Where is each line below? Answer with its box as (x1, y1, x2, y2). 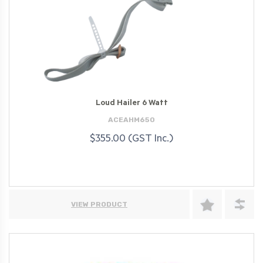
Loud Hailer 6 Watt (95, 99, 168, 108)
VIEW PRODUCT (71, 200, 127, 209)
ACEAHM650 (108, 116, 155, 124)
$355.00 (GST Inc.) (90, 133, 173, 146)
